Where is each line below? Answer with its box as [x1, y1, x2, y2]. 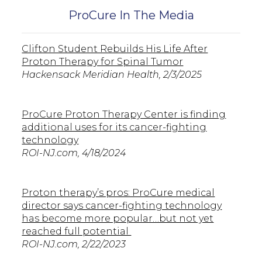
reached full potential [22, 225, 132, 237]
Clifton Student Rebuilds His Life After [22, 43, 208, 54]
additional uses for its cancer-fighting [22, 121, 207, 133]
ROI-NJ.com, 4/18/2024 [22, 147, 126, 158]
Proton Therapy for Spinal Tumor [22, 56, 184, 67]
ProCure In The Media [68, 8, 194, 22]
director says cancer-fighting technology [22, 199, 222, 211]
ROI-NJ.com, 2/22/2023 [22, 238, 126, 250]
